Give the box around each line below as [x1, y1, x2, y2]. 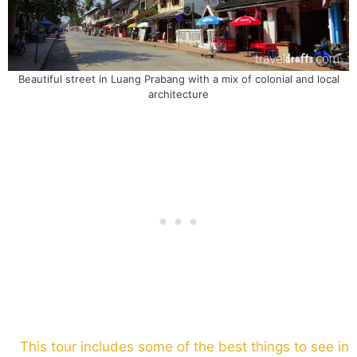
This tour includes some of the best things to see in [20, 338, 349, 355]
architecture [148, 87, 209, 100]
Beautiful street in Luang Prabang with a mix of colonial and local [18, 72, 339, 85]
